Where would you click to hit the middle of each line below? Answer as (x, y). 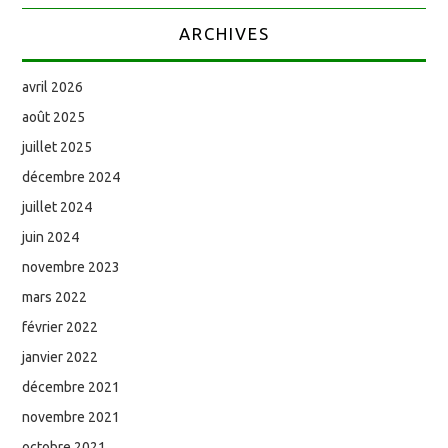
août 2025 (54, 117)
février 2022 (60, 327)
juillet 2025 (57, 147)
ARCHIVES (224, 34)
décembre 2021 (71, 387)
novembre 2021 (71, 417)
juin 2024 (51, 237)
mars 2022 (55, 297)
